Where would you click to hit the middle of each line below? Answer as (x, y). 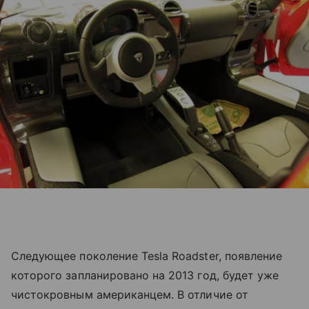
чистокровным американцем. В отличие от (130, 294)
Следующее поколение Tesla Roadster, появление (147, 256)
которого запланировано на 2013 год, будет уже (145, 275)
